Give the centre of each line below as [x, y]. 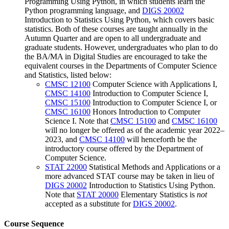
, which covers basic [181, 19]
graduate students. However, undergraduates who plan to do [121, 47]
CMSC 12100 [68, 84]
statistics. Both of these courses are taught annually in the [116, 29]
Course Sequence [34, 223]
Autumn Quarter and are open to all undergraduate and [113, 38]
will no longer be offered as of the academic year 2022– [135, 130]
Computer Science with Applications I [153, 84]
